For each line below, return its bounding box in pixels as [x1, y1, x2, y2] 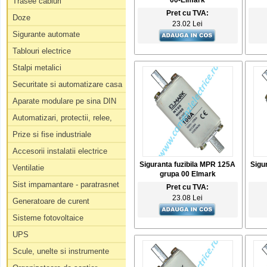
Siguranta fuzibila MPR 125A [139, 160, 235, 169]
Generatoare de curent [12, 197, 89, 206]
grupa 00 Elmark [159, 170, 216, 178]
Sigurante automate [12, 30, 80, 39]
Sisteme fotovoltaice [12, 213, 83, 222]
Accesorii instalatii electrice [12, 147, 107, 156]
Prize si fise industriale [12, 130, 91, 139]
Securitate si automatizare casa [12, 80, 122, 89]
